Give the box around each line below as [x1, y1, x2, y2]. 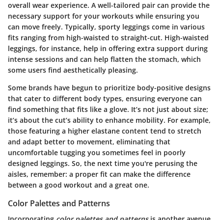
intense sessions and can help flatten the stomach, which [8, 54, 201, 64]
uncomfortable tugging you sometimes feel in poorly [8, 147, 186, 157]
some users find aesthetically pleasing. [8, 65, 138, 75]
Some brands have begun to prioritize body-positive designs [8, 82, 211, 92]
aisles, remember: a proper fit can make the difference [8, 169, 191, 179]
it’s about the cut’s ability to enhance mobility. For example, [8, 115, 211, 125]
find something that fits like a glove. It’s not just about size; [8, 104, 208, 114]
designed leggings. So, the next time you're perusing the [8, 158, 197, 168]
